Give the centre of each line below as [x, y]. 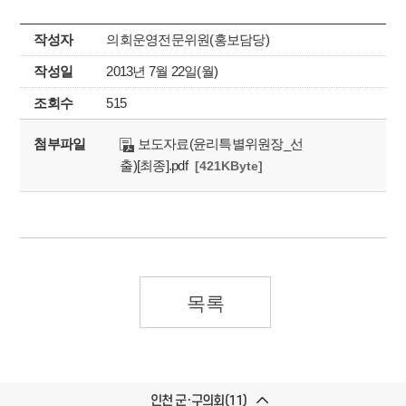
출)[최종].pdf [154, 165]
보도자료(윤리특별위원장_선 [219, 144]
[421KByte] [229, 166]
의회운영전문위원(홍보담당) [188, 39]
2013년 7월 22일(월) [162, 71]
